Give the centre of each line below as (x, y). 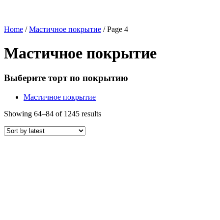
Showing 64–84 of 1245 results (53, 114)
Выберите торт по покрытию (66, 78)
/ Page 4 (115, 29)
